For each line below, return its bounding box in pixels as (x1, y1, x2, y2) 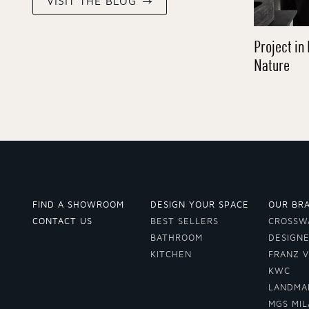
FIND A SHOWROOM (32, 201, 124, 210)
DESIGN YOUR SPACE (150, 201, 249, 210)
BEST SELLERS (150, 217, 219, 226)
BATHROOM (150, 234, 203, 243)
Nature (254, 54, 290, 75)
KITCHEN (150, 250, 192, 259)
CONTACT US (32, 217, 92, 226)
